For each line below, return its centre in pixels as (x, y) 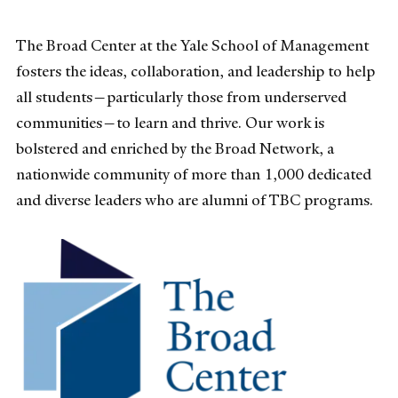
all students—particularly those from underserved (181, 96)
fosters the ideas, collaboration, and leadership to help (195, 71)
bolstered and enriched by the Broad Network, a (175, 148)
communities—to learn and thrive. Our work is (170, 122)
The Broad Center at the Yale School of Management (192, 45)
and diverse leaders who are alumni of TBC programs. (196, 199)
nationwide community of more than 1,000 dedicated (194, 174)
